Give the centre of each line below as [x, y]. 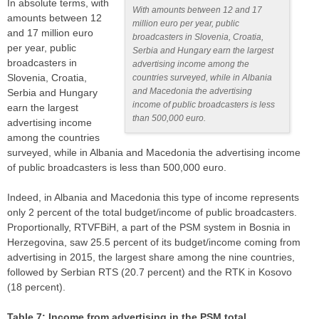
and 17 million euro [50, 33]
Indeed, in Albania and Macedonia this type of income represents [153, 198]
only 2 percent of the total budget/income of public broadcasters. [152, 213]
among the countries [53, 138]
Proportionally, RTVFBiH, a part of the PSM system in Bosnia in [149, 228]
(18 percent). [36, 287]
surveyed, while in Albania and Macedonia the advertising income [154, 153]
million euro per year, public [186, 24]
